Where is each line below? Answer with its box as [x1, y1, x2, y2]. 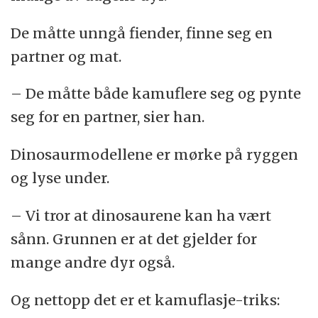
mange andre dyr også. [11, 253, 175, 272]
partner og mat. [11, 47, 122, 65]
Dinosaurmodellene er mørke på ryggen [11, 146, 299, 164]
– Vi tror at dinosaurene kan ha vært [11, 207, 272, 225]
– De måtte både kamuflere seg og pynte [11, 84, 302, 103]
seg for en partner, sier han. [11, 108, 205, 126]
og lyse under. [11, 169, 110, 187]
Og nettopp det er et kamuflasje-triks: [11, 291, 280, 309]
